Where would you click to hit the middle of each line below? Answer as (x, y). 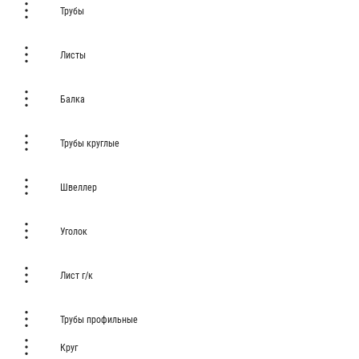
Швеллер (79, 187)
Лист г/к (77, 275)
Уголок (74, 231)
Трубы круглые (90, 143)
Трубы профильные (99, 319)
